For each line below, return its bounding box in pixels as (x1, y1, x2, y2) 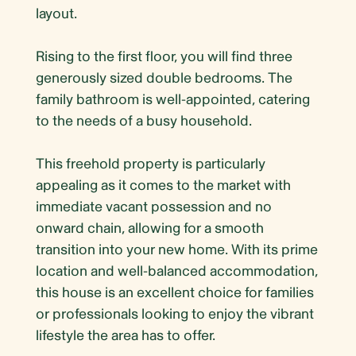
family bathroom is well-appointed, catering (36, 91, 310, 110)
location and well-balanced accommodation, (36, 262, 318, 281)
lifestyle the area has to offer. (36, 327, 215, 346)
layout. (36, 5, 77, 24)
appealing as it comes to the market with (36, 176, 291, 195)
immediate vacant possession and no (36, 198, 272, 217)
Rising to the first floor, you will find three (36, 48, 292, 67)
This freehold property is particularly (36, 155, 265, 174)
